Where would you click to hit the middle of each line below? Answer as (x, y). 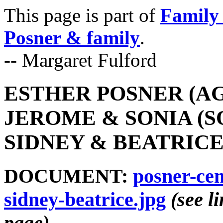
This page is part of (82, 15)
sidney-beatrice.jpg (85, 199)
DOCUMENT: (68, 176)
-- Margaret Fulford (80, 60)
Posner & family (72, 38)
